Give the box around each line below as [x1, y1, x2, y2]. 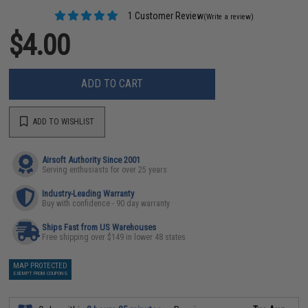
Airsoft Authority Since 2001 [42, 154, 141, 165]
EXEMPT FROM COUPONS [13, 269, 67, 276]
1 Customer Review [126, 10, 204, 21]
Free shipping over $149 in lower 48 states [42, 232, 186, 242]
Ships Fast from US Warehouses [42, 221, 157, 232]
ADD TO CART [81, 77, 144, 90]
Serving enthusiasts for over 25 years [42, 164, 168, 175]
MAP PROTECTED [13, 261, 68, 270]
